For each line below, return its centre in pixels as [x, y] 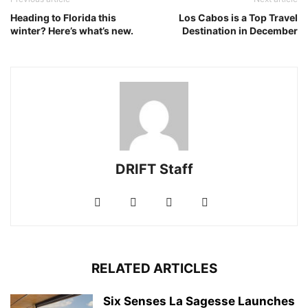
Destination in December [240, 31]
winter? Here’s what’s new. [72, 31]
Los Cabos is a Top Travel [238, 18]
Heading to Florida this [63, 18]
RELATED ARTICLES [154, 268]
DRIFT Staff [154, 169]
